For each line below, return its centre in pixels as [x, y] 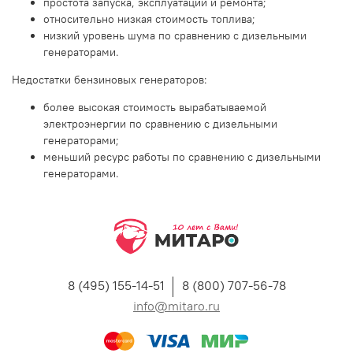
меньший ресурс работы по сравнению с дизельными [182, 156]
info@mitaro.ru [176, 306]
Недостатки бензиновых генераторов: [110, 79]
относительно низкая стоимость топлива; [149, 19]
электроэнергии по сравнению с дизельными [160, 123]
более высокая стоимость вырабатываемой [155, 107]
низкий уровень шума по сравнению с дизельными [175, 35]
